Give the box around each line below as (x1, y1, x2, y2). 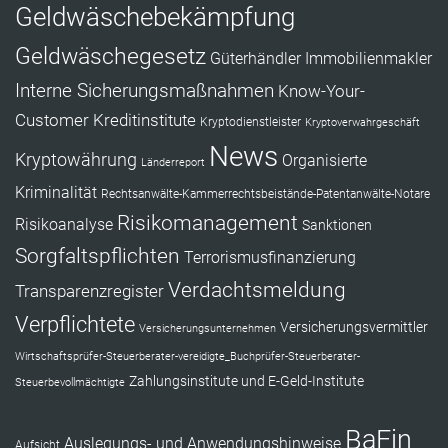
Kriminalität (15, 183, 97, 202)
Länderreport (141, 156, 205, 169)
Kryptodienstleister (200, 115, 301, 129)
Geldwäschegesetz (15, 43, 206, 70)
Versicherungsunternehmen (139, 322, 276, 335)
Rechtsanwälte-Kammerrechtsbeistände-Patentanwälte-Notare (101, 187, 430, 201)
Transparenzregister (15, 281, 164, 301)
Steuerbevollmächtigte (15, 376, 125, 389)
